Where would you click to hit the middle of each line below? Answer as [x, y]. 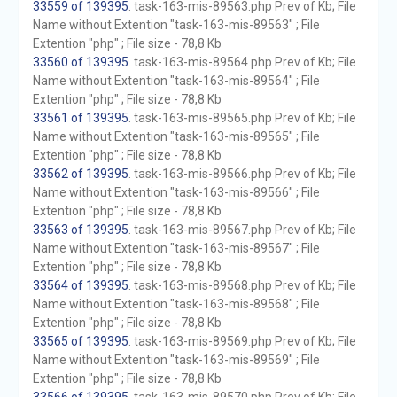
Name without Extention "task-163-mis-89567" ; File [176, 248]
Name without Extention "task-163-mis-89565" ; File [176, 136]
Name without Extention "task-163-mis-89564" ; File [176, 81]
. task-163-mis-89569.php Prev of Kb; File [242, 341]
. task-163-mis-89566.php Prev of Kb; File [242, 174]
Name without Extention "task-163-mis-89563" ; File [176, 25]
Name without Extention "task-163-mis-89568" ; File [176, 304]
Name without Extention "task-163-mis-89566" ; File [176, 192]
